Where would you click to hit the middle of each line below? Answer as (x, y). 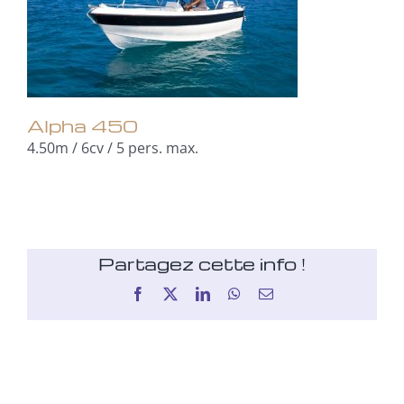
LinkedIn (235, 294)
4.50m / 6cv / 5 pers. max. (112, 147)
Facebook (172, 294)
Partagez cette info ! (202, 264)
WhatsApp (271, 294)
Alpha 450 (82, 125)
